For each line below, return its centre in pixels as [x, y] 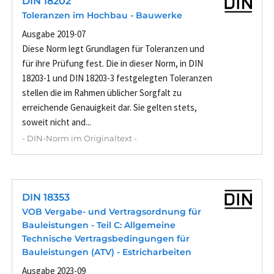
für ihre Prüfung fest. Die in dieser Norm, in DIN [113, 64]
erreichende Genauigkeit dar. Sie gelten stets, [109, 108]
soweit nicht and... [57, 122]
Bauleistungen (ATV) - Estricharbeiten [107, 252]
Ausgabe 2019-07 [54, 34]
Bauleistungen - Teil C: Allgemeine [99, 225]
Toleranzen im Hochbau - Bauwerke [102, 16]
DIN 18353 [46, 198]
